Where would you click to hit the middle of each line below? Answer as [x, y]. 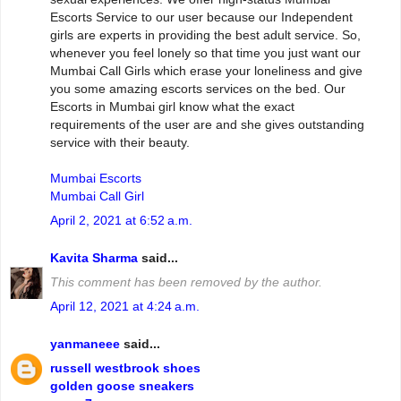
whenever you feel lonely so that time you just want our [205, 53]
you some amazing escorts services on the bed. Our [198, 89]
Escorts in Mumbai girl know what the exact [172, 107]
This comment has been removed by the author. [186, 282]
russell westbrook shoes [125, 367]
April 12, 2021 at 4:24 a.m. [125, 307]
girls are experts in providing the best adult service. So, [205, 35]
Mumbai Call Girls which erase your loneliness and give [206, 71]
